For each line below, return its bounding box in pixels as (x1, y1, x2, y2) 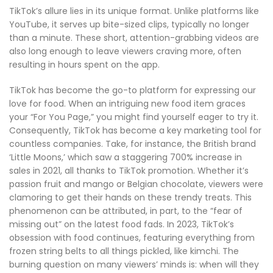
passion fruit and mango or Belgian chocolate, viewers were (9, 178, 263, 191)
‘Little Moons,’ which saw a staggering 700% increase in (9, 151, 242, 164)
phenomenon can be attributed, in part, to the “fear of (9, 205, 243, 218)
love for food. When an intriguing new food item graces (9, 97, 246, 110)
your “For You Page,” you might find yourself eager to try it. (9, 111, 258, 124)
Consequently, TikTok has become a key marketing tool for (9, 124, 261, 137)
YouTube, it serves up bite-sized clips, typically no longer (9, 18, 249, 31)
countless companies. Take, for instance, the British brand (9, 138, 256, 151)
